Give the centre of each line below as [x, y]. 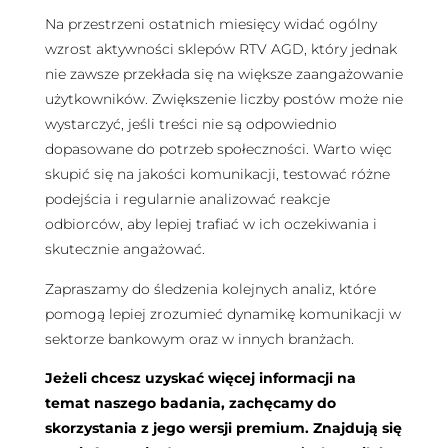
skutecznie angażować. [124, 249]
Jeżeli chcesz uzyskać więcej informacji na [200, 378]
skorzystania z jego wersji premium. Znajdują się [223, 428]
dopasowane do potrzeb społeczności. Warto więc [218, 149]
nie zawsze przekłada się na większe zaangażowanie [223, 74]
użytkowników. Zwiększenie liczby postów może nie [223, 99]
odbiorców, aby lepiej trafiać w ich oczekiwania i [210, 224]
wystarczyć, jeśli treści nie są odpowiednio [190, 124]
